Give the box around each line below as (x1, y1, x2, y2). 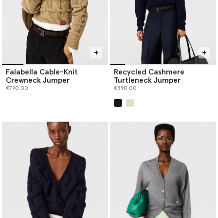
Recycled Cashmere (114, 68, 184, 76)
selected (117, 108, 144, 115)
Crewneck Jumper (6, 76, 70, 85)
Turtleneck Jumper (114, 76, 181, 85)
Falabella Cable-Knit (6, 68, 78, 76)
